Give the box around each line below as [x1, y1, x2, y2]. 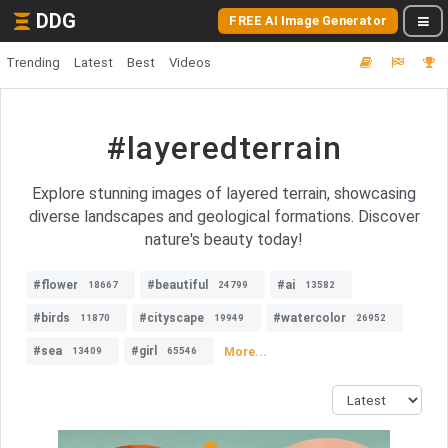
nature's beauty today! [145, 230, 303, 249]
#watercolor [273, 311, 346, 325]
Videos [169, 55, 211, 70]
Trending [6, 55, 60, 70]
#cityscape [139, 311, 204, 325]
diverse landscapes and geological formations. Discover [28, 207, 420, 226]
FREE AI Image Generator [229, 13, 387, 28]
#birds [33, 311, 70, 325]
